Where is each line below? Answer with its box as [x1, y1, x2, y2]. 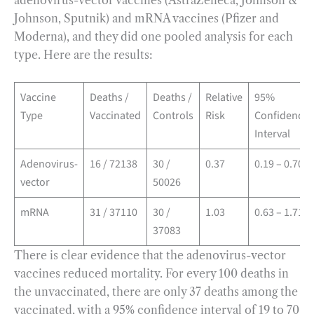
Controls [153, 107, 193, 123]
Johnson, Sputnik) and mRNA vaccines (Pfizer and [14, 11, 279, 26]
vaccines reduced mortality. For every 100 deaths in [14, 266, 289, 280]
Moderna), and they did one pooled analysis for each [14, 29, 293, 44]
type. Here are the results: [14, 48, 156, 62]
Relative [205, 89, 243, 105]
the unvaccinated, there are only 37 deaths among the [14, 284, 298, 299]
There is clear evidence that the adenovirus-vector [14, 247, 286, 262]
